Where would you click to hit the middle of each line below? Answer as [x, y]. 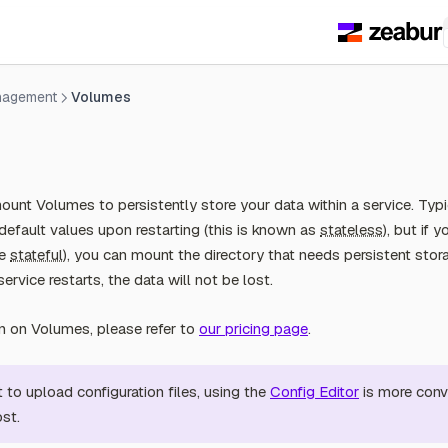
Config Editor [314, 391]
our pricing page [253, 328]
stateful [36, 254]
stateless [351, 229]
